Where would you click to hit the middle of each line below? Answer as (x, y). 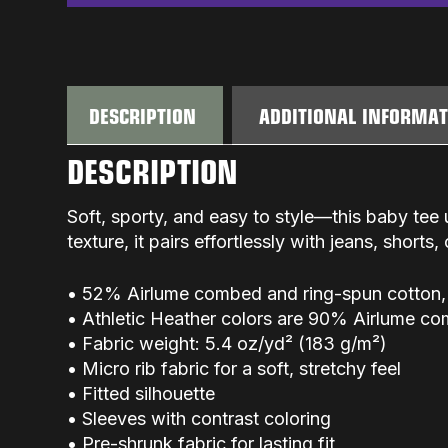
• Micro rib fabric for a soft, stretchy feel (234, 368)
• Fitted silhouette (141, 393)
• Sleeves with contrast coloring (199, 418)
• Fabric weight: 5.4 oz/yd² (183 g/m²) (227, 343)
